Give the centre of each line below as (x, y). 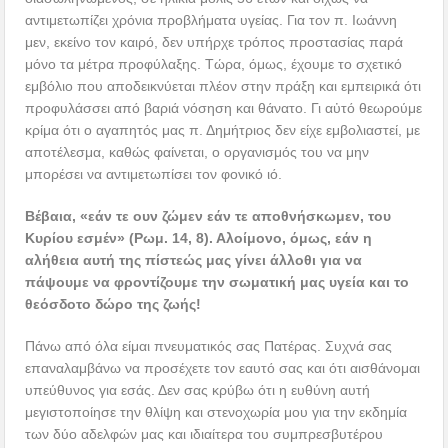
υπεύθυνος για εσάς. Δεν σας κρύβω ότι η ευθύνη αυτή (198, 390)
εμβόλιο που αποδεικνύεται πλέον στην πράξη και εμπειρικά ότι (223, 86)
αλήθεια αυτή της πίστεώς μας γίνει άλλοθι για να (194, 260)
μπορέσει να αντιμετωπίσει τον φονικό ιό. (154, 174)
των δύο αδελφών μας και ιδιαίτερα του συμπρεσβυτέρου (204, 434)
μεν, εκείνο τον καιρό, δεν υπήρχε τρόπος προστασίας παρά (214, 42)
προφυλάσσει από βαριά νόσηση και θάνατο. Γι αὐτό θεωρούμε (224, 108)
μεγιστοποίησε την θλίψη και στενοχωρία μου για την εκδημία (216, 412)
